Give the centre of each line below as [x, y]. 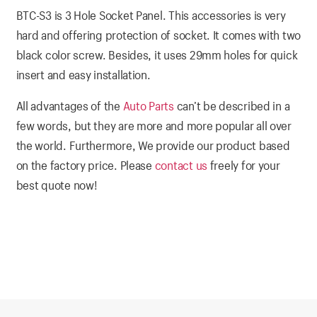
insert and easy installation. [83, 75]
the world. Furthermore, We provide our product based [153, 146]
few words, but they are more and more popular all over [154, 126]
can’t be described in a [232, 106]
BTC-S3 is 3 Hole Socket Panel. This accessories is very [151, 16]
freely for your [243, 166]
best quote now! [57, 185]
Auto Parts [148, 106]
